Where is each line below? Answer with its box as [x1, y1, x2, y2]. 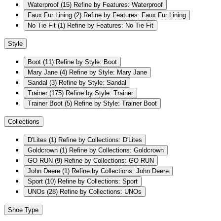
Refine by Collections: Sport [58, 178, 138, 185]
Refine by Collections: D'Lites [58, 136, 142, 144]
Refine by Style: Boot [56, 58, 117, 66]
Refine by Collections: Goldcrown [69, 147, 164, 154]
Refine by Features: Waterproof [74, 1, 163, 9]
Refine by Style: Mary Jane [69, 69, 147, 76]
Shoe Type [8, 206, 38, 214]
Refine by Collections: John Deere [72, 167, 169, 175]
